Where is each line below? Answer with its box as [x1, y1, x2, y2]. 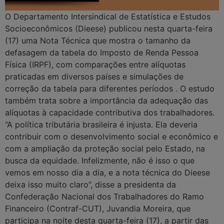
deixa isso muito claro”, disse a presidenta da [5, 179, 176, 190]
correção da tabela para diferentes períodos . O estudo [5, 83, 214, 94]
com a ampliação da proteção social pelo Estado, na [5, 143, 205, 154]
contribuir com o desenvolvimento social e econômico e [5, 131, 218, 142]
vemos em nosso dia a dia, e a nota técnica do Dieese [5, 167, 210, 178]
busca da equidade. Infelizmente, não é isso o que [5, 155, 194, 166]
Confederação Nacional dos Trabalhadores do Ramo [5, 191, 204, 202]
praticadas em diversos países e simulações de [5, 71, 183, 82]
